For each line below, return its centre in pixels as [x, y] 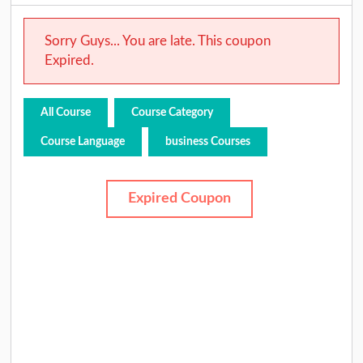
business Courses [207, 141]
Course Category [172, 112]
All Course [66, 112]
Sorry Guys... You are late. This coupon [157, 41]
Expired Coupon [180, 199]
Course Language [83, 141]
